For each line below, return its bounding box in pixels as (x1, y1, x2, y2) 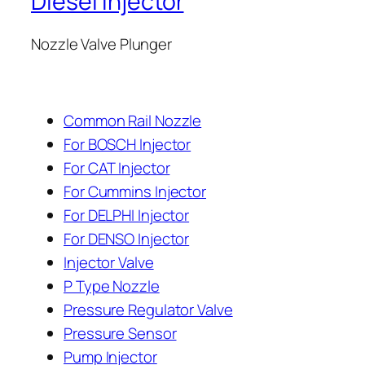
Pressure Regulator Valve (64, 298, 233, 320)
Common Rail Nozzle (64, 109, 202, 131)
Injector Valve (64, 251, 154, 273)
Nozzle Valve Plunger (31, 33, 172, 55)
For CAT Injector (64, 156, 170, 178)
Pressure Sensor (64, 322, 177, 344)
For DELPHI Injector (64, 204, 190, 226)
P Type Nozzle (64, 275, 160, 297)
